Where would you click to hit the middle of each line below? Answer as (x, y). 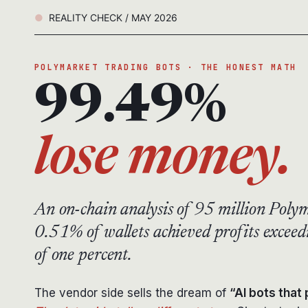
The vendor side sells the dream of (132, 293)
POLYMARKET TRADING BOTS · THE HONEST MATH (166, 67)
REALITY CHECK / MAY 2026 (113, 17)
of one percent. (84, 255)
